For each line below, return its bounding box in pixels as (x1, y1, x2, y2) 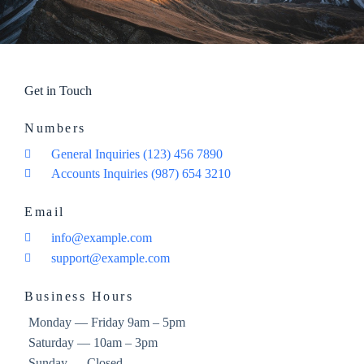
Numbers (24, 121, 86, 136)
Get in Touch (24, 84, 92, 98)
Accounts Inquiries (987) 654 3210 (50, 167, 231, 181)
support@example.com (50, 251, 170, 266)
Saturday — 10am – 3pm (28, 336, 158, 350)
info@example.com (50, 231, 152, 245)
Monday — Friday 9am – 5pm (28, 315, 185, 330)
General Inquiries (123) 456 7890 (50, 147, 223, 162)
